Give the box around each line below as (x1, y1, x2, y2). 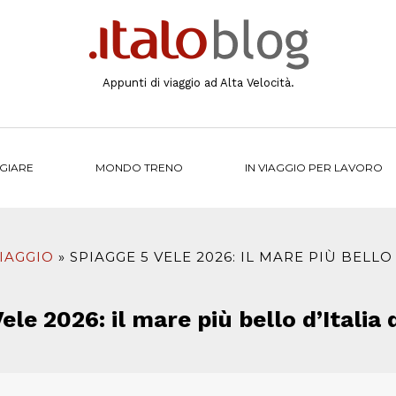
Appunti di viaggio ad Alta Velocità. (102, 76, 294, 89)
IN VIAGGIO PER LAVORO (244, 161, 383, 174)
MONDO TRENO (95, 161, 183, 174)
